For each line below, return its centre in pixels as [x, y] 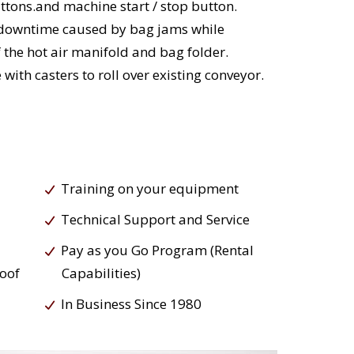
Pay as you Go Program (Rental [157, 250]
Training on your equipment [149, 189]
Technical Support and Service [155, 220]
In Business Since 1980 [131, 304]
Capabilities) [101, 273]
